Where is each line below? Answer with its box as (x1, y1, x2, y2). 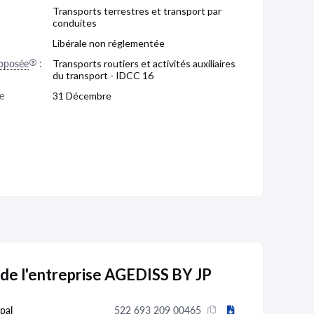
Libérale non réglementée (53, 37, 165, 49)
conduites (53, 17, 97, 29)
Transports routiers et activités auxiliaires (53, 57, 235, 69)
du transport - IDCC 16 (53, 69, 153, 81)
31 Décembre (53, 90, 111, 102)
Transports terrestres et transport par (53, 5, 221, 17)
